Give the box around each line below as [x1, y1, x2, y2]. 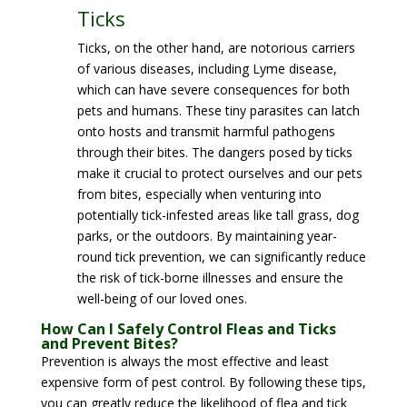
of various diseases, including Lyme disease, [76, 60, 337, 77]
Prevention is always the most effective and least [40, 352, 329, 370]
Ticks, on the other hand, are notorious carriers [76, 39, 355, 56]
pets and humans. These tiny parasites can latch [76, 102, 360, 119]
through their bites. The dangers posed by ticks [76, 144, 352, 161]
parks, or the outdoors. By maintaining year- [76, 227, 337, 244]
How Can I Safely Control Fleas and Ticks [40, 319, 336, 339]
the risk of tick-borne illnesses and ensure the [76, 269, 343, 286]
